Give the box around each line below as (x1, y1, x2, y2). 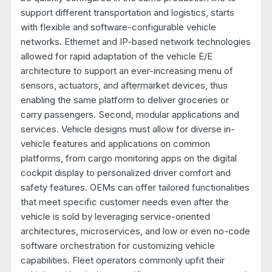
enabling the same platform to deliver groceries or (20, 93, 229, 106)
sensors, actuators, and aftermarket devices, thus (20, 79, 228, 91)
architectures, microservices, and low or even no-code (20, 225, 250, 237)
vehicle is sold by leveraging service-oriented (20, 210, 210, 222)
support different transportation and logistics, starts (20, 6, 234, 18)
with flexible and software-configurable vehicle (20, 21, 216, 33)
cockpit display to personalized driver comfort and (20, 166, 231, 178)
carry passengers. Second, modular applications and (20, 108, 239, 120)
